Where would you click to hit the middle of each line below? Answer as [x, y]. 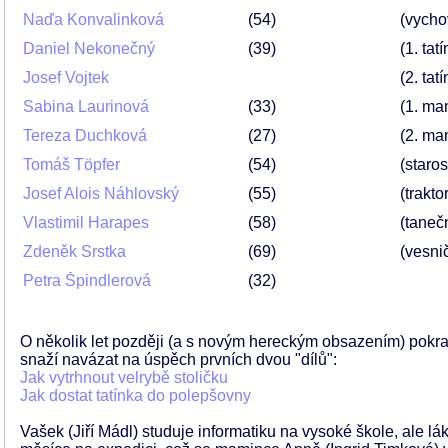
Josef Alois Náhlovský [101, 193]
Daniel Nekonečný [89, 48]
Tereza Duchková [85, 135]
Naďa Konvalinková [93, 19]
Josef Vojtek [66, 77]
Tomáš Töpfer [71, 164]
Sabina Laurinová [86, 106]
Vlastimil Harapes [86, 222]
